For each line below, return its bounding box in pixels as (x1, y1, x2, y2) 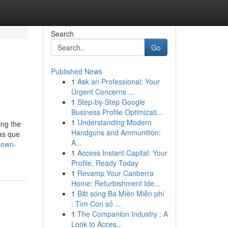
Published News (50, 66, 102, 76)
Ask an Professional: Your (77, 76, 160, 87)
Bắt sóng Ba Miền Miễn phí (77, 188, 164, 198)
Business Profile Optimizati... (71, 107, 163, 117)
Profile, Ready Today (71, 158, 138, 168)
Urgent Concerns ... (71, 87, 134, 97)
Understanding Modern (77, 117, 152, 127)
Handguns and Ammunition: (71, 127, 161, 137)
